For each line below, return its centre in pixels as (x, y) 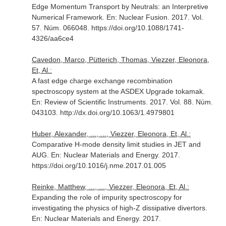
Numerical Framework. (69, 17)
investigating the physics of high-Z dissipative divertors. (119, 208)
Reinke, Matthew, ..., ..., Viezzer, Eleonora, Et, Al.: (110, 187)
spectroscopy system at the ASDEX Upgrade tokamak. (118, 91)
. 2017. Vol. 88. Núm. (179, 102)
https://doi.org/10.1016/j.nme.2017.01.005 (99, 165)
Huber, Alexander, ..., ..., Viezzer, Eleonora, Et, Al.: (111, 134)
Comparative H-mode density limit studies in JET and (116, 144)
